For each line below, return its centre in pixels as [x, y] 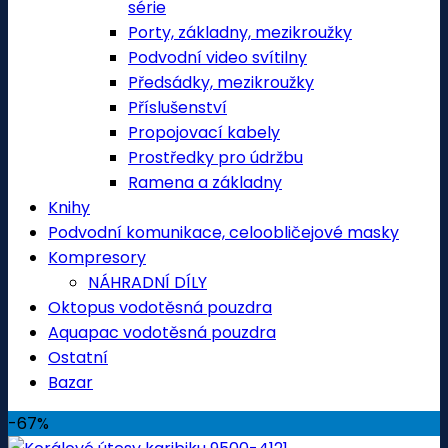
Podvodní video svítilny [217, 57]
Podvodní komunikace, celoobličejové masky [223, 232]
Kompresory [97, 257]
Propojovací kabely [204, 132]
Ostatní [78, 357]
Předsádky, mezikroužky [221, 82]
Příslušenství [177, 107]
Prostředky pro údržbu [215, 157]
